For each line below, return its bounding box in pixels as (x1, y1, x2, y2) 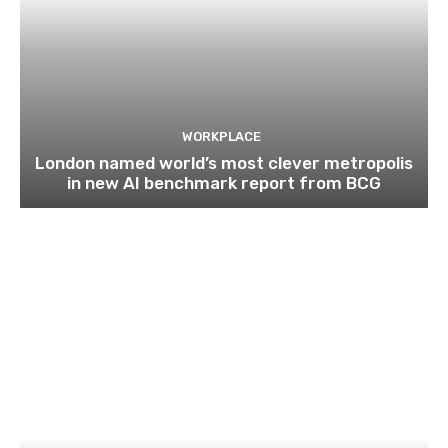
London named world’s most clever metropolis (35, 153, 413, 174)
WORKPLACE (182, 129, 261, 145)
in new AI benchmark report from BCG (67, 173, 381, 194)
